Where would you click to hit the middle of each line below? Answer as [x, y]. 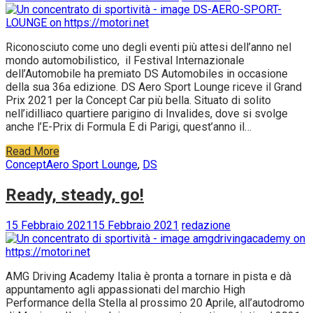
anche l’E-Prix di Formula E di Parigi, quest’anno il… [129, 127]
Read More [32, 152]
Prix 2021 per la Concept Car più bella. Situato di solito [138, 101]
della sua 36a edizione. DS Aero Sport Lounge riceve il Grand [154, 87]
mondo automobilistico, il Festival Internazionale [125, 61]
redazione [206, 226]
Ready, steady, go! [75, 195]
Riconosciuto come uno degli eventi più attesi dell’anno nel [148, 48]
